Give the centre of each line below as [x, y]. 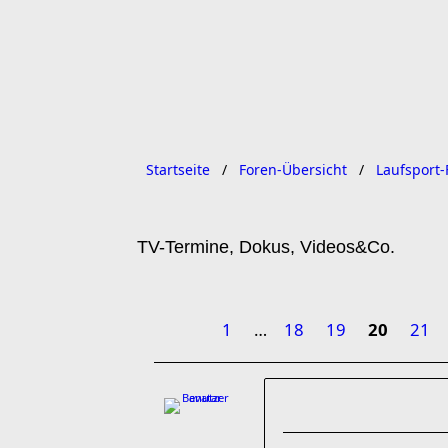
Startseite [178, 169]
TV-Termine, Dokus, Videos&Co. [266, 247]
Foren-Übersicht [293, 169]
